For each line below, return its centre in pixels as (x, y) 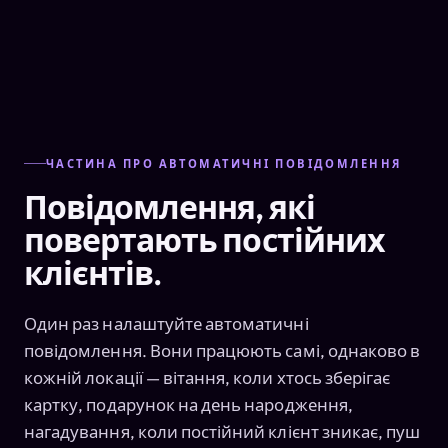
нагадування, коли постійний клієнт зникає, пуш (222, 431)
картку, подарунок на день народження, (188, 404)
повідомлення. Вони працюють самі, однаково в (222, 350)
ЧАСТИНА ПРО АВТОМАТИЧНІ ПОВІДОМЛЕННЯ (224, 163)
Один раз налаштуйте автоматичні (166, 323)
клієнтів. (93, 272)
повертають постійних (204, 239)
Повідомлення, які (169, 206)
